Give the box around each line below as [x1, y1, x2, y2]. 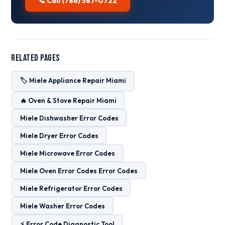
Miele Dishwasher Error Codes [20, 114, 119, 122]
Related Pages [11, 52, 60, 64]
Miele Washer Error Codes [20, 201, 105, 210]
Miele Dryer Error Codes [20, 131, 98, 140]
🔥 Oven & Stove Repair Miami [20, 96, 117, 104]
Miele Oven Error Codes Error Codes [20, 166, 138, 175]
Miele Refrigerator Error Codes [20, 184, 123, 192]
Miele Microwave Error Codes [20, 149, 115, 157]
